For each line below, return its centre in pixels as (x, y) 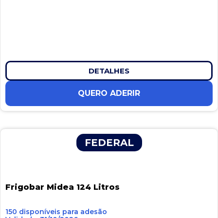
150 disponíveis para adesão (56, 212)
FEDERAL (109, 143)
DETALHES (109, 71)
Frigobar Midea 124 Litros (63, 187)
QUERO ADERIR (109, 93)
